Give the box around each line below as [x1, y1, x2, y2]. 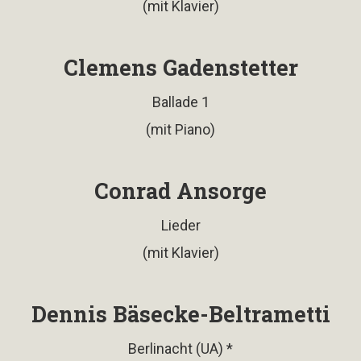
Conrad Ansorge [94, 176, 267, 205]
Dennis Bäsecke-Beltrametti [31, 299, 330, 328]
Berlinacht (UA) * [128, 339, 233, 357]
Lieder [160, 216, 201, 234]
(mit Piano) [146, 120, 215, 138]
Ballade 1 [151, 93, 210, 110]
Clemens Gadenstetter [63, 52, 298, 81]
